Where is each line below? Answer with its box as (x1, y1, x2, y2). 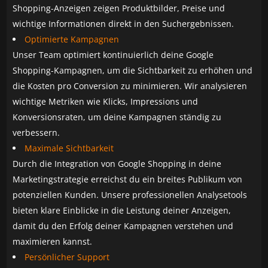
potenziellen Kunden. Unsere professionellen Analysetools (13, 188, 248, 200)
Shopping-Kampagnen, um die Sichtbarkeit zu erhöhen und (13, 64, 253, 76)
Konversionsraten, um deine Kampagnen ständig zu (13, 111, 222, 123)
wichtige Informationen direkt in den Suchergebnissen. (13, 17, 234, 29)
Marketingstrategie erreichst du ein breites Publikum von (13, 173, 243, 185)
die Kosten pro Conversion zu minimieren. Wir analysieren (13, 80, 248, 92)
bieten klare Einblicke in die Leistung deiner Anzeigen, (13, 204, 232, 216)
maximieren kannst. (13, 235, 93, 247)
